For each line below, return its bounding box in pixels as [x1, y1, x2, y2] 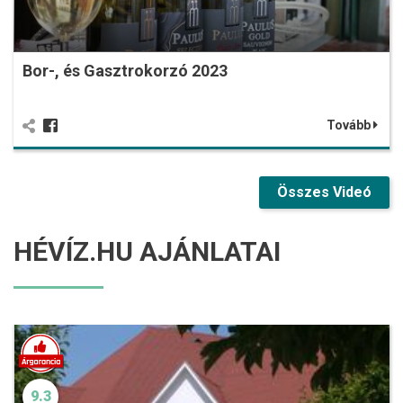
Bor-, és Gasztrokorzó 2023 [22, 60, 228, 80]
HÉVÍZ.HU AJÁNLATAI [13, 235, 281, 267]
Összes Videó [277, 183, 372, 201]
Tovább [327, 117, 373, 132]
